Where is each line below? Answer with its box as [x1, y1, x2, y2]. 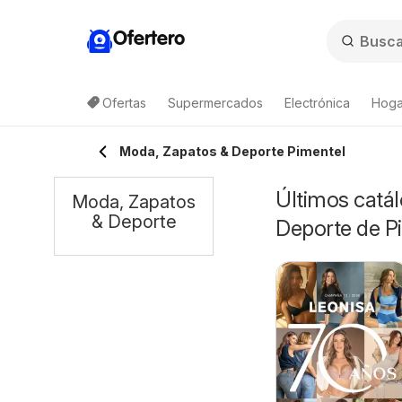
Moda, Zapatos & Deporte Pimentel [119, 144, 345, 159]
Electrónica [284, 95, 350, 110]
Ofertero [113, 29, 185, 49]
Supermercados [168, 95, 263, 110]
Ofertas [102, 95, 146, 110]
